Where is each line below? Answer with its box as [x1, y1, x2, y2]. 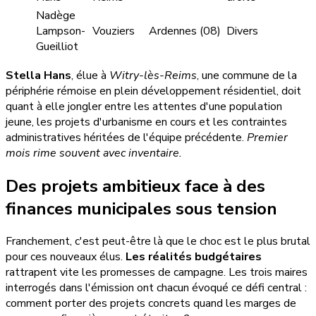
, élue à [71, 67, 109, 83]
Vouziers [92, 23, 135, 39]
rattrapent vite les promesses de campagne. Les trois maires [6, 265, 308, 281]
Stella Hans [6, 67, 71, 83]
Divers [226, 23, 258, 39]
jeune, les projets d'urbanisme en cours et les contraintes [6, 114, 287, 130]
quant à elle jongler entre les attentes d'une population [6, 98, 282, 114]
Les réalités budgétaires [126, 249, 262, 265]
